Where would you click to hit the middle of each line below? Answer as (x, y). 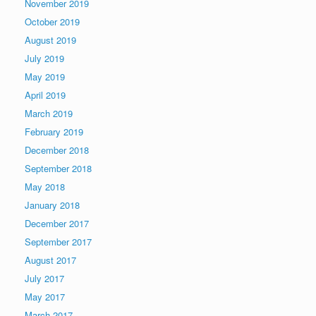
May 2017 (45, 297)
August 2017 (50, 260)
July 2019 (44, 58)
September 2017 (58, 242)
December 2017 (57, 223)
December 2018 (57, 150)
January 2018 (52, 205)
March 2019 (49, 113)
